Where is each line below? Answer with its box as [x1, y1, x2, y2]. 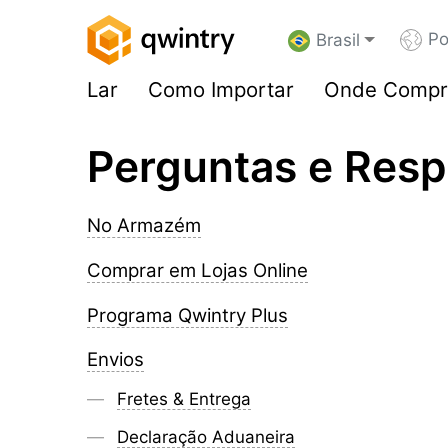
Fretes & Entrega [117, 389, 251, 410]
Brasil [316, 30, 360, 50]
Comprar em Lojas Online [87, 258, 308, 282]
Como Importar [148, 77, 294, 102]
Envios [87, 348, 144, 372]
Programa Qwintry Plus [87, 303, 288, 327]
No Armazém [87, 214, 201, 237]
